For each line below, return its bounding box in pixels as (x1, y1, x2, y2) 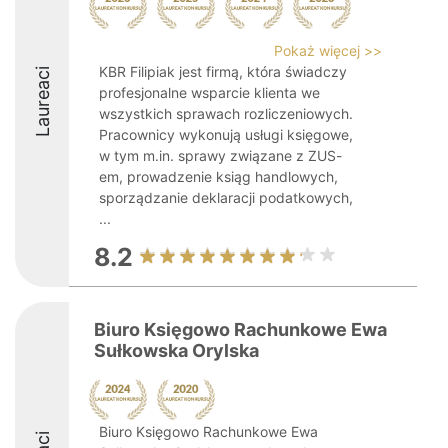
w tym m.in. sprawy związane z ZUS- (99, 147, 342, 164)
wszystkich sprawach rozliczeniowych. (99, 105, 353, 122)
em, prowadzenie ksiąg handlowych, (99, 168, 338, 185)
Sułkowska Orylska (94, 340, 259, 361)
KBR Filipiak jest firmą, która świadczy (99, 63, 347, 80)
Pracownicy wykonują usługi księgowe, (99, 126, 353, 143)
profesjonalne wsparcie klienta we (99, 84, 320, 101)
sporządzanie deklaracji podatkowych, (99, 189, 353, 206)
